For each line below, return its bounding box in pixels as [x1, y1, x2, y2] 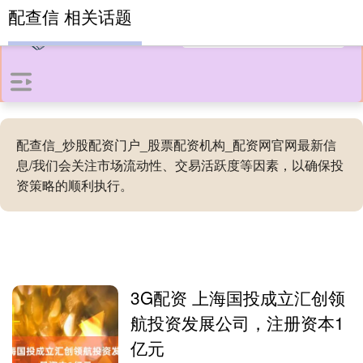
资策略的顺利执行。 [16, 176, 133, 194]
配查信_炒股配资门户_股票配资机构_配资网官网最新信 [16, 135, 336, 154]
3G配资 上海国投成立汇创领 [130, 285, 346, 310]
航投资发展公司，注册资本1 [130, 310, 345, 335]
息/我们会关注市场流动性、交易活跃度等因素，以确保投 [16, 156, 344, 174]
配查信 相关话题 [8, 4, 132, 28]
